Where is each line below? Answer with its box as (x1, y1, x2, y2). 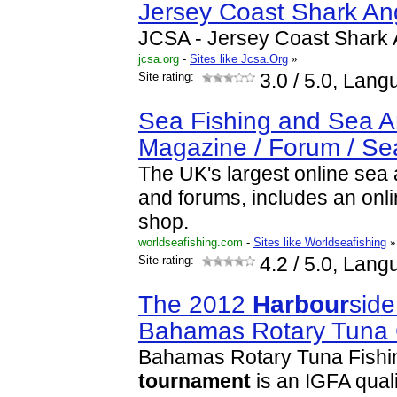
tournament (138, 370, 251, 393)
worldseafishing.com (138, 236, 243, 249)
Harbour (253, 291, 349, 318)
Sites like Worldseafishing (253, 236, 386, 249)
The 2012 (138, 291, 253, 318)
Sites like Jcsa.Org (190, 52, 288, 66)
